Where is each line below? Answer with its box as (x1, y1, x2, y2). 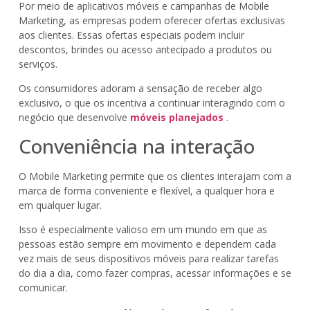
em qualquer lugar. (18, 198, 102, 212)
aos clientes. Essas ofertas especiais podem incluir (18, 28, 244, 42)
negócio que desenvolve (18, 111, 130, 125)
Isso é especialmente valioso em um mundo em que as (18, 223, 267, 237)
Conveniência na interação (18, 132, 255, 159)
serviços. (18, 57, 57, 71)
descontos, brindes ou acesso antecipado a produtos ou (18, 42, 272, 56)
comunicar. (18, 281, 68, 295)
